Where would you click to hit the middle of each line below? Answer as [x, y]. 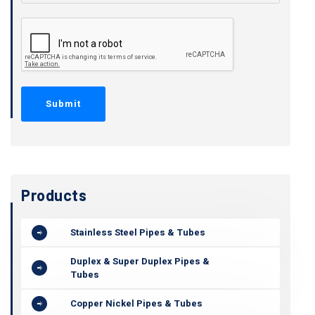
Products [54, 195]
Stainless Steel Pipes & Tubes [138, 232]
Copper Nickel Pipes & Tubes [136, 303]
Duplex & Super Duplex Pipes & [140, 261]
